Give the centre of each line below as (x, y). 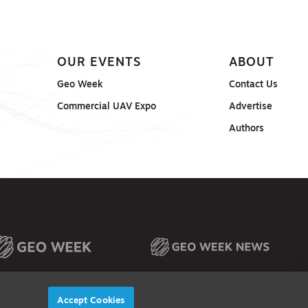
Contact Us (254, 85)
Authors (247, 129)
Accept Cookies (91, 300)
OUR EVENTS (99, 63)
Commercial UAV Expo (106, 107)
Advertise (251, 107)
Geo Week (80, 85)
